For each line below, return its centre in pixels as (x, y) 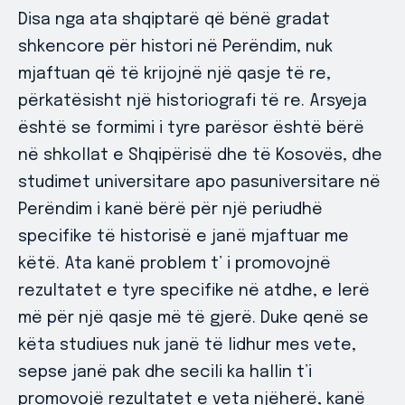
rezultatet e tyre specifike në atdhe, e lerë (194, 291)
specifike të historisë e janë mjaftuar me (184, 237)
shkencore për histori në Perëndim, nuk (175, 47)
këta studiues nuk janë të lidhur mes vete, (187, 345)
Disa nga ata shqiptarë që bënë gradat (174, 20)
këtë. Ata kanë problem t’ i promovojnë (174, 264)
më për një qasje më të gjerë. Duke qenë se (193, 318)
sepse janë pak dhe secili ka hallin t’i (165, 372)
